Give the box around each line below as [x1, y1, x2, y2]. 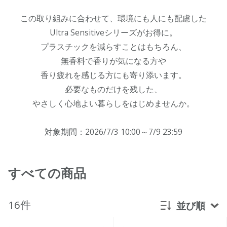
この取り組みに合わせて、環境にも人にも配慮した [20, 12, 207, 24]
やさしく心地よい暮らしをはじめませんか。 [32, 97, 195, 109]
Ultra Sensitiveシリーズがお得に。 [50, 26, 177, 38]
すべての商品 [8, 164, 86, 181]
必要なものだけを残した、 [65, 83, 162, 95]
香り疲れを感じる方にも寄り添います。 [41, 69, 186, 81]
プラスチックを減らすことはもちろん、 [41, 41, 186, 52]
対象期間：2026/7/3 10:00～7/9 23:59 [45, 126, 182, 137]
